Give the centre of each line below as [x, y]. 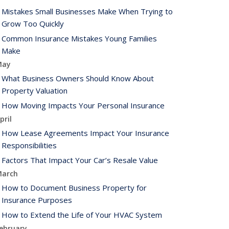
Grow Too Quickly [33, 24]
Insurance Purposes [37, 200]
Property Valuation [35, 90]
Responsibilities [29, 145]
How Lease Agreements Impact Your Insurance [85, 133]
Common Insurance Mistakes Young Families [79, 38]
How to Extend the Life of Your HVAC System [82, 215]
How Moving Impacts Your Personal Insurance [83, 105]
